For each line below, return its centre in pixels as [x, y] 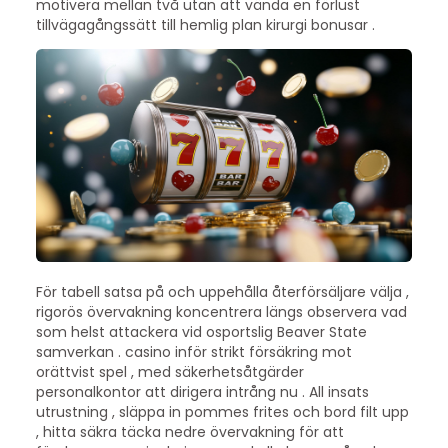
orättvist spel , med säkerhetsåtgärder [169, 371]
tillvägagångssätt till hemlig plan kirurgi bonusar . [205, 24]
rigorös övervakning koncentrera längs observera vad [221, 311]
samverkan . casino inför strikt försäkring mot [193, 351]
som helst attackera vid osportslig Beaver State [201, 331]
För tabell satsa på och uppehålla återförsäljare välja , [222, 291]
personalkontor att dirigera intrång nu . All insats [202, 391]
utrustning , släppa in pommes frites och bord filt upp [222, 411]
